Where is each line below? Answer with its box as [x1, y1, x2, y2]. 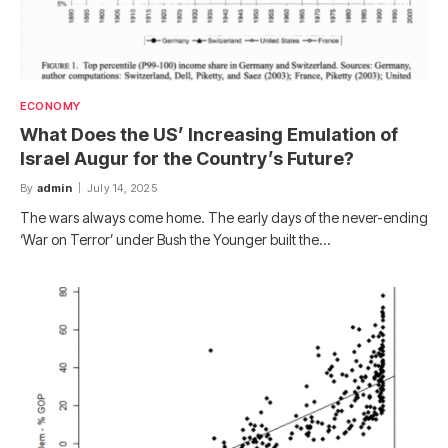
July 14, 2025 [87, 181, 157, 196]
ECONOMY [20, 99, 81, 114]
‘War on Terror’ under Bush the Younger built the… [20, 231, 330, 249]
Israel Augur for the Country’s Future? [20, 148, 354, 170]
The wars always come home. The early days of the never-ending [20, 209, 428, 227]
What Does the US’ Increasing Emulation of [20, 124, 398, 146]
